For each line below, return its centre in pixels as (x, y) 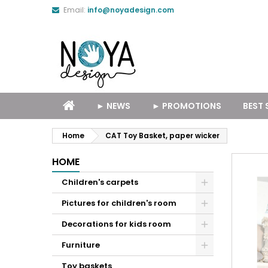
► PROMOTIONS (187, 106)
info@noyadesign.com (131, 10)
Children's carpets (100, 182)
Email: (74, 10)
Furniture (81, 245)
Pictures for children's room (119, 203)
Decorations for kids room (116, 224)
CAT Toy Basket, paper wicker (162, 135)
